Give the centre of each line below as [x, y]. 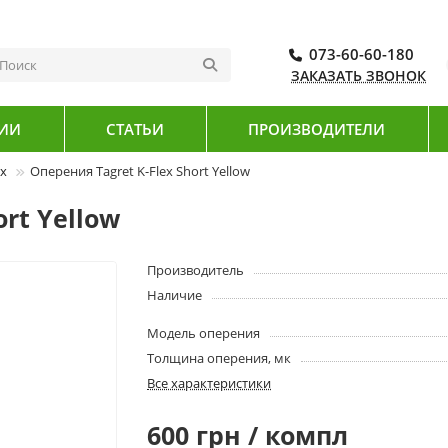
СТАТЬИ [134, 128]
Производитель [196, 270]
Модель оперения [204, 333]
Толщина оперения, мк [219, 358]
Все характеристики [209, 383]
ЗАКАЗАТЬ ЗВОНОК [358, 76]
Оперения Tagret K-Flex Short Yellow [140, 171]
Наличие [175, 295]
